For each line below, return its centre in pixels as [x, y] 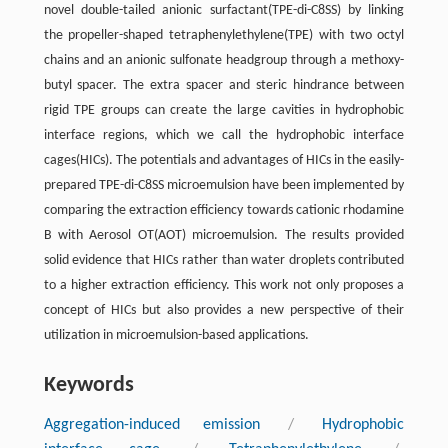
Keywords [88, 385]
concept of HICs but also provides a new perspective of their [224, 310]
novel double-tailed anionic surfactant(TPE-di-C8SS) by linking [224, 10]
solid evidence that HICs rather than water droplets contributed [224, 260]
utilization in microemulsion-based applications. [176, 335]
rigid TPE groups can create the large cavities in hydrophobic [224, 110]
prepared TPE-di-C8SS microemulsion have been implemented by [224, 185]
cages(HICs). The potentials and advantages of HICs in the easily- [224, 160]
